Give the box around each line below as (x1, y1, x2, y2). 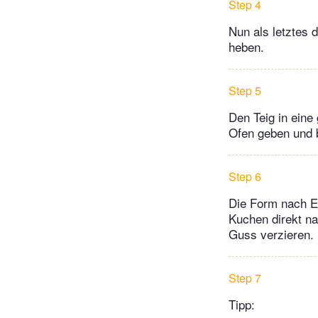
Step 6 (229, 168, 261, 185)
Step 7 (229, 270, 261, 287)
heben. (229, 38, 264, 56)
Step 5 (229, 82, 261, 99)
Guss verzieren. (229, 225, 314, 243)
